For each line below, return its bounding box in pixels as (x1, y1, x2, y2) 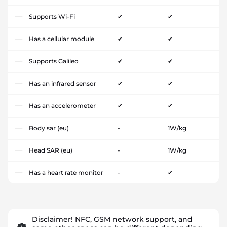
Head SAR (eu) (29, 146, 72, 154)
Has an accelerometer (29, 101, 96, 109)
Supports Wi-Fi (29, 12, 75, 20)
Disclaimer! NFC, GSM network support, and (32, 214, 193, 224)
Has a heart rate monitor (29, 168, 103, 176)
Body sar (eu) (29, 124, 69, 132)
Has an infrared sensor (29, 79, 96, 87)
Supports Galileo (29, 57, 79, 65)
